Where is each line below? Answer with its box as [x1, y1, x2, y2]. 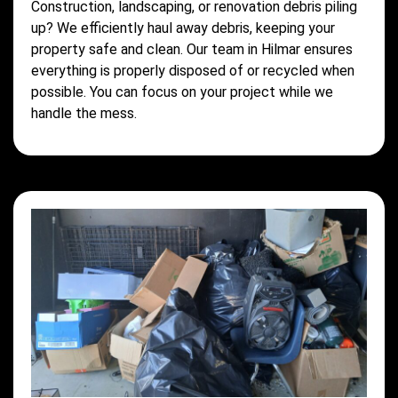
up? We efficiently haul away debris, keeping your [31, 20, 335, 37]
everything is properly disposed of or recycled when [31, 62, 354, 80]
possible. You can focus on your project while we [31, 84, 333, 101]
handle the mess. [31, 105, 137, 123]
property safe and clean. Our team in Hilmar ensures [31, 41, 353, 59]
